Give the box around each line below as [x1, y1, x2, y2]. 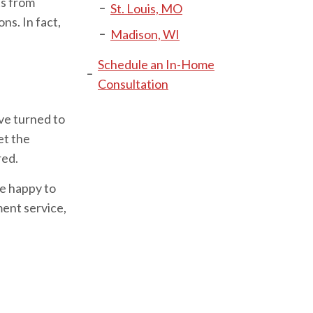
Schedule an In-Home [98, 57, 214, 72]
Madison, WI [110, 27, 180, 42]
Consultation [98, 76, 168, 92]
